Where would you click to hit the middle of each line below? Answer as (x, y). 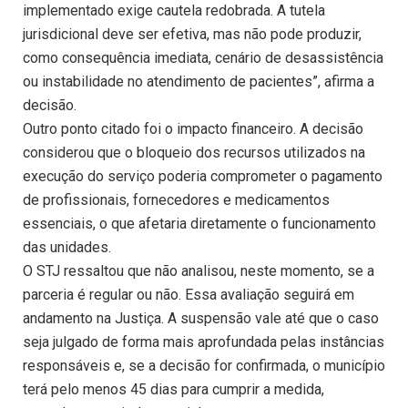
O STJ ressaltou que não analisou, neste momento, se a (199, 271)
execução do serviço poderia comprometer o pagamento (203, 177)
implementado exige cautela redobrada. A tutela (174, 11)
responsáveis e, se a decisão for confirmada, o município (204, 366)
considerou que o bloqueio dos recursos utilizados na (194, 153)
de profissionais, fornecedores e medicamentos (176, 200)
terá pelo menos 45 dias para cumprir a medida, (173, 390)
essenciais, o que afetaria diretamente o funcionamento (199, 224)
